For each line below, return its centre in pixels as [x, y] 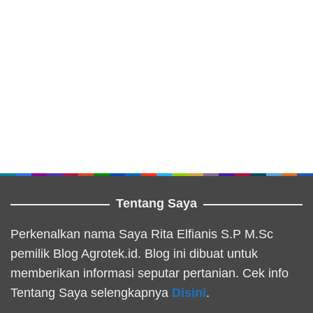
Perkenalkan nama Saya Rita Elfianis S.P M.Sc [142, 234]
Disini [189, 293]
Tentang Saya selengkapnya [91, 293]
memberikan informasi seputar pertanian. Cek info [150, 274]
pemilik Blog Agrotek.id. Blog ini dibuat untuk [134, 254]
